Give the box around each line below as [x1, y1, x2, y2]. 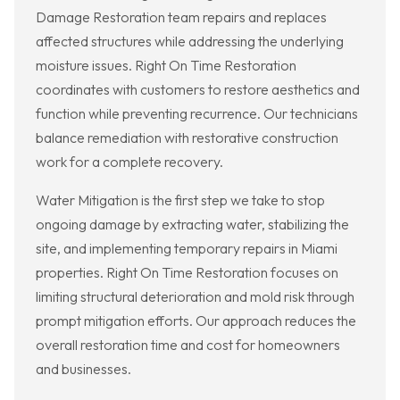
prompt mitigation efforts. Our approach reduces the [36, 312, 356, 330]
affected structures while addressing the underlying [36, 32, 344, 51]
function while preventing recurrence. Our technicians [36, 104, 358, 123]
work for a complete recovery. [36, 153, 223, 171]
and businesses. [36, 360, 131, 379]
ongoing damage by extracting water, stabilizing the [36, 215, 349, 234]
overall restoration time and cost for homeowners [36, 336, 340, 354]
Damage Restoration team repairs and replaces [36, 8, 327, 27]
